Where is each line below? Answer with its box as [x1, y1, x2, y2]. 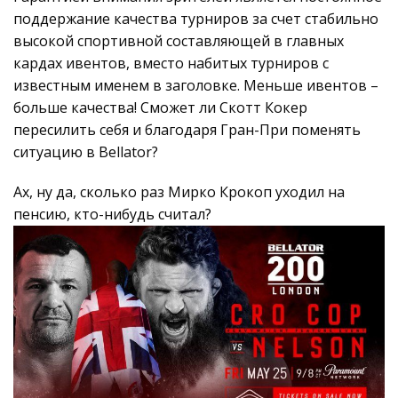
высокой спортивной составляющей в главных [13, 30, 344, 51]
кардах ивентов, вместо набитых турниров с [13, 52, 329, 73]
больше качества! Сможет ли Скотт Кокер [13, 97, 307, 117]
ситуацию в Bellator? [13, 141, 158, 162]
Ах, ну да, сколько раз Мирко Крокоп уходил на [13, 181, 345, 202]
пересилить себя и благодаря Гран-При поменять [13, 119, 361, 139]
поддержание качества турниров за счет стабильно [13, 8, 378, 28]
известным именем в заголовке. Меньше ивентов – [13, 75, 378, 95]
